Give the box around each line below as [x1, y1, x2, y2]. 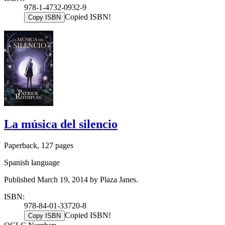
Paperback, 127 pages [4, 141, 73, 150]
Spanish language [4, 158, 60, 167]
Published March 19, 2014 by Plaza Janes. [4, 175, 138, 184]
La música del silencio [4, 118, 118, 131]
